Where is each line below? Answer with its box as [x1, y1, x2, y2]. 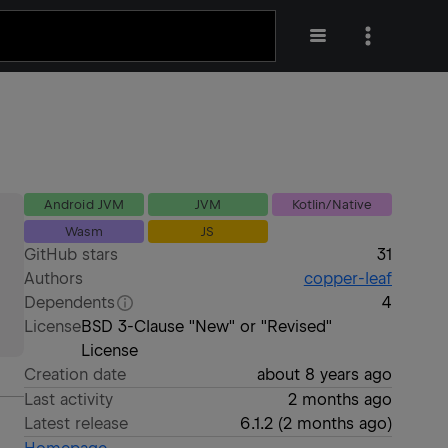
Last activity [24, 390, 114, 409]
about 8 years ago [256, 365, 392, 384]
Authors [24, 269, 84, 288]
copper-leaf [303, 269, 392, 288]
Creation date [24, 365, 127, 384]
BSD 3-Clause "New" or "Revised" [80, 317, 333, 336]
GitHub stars [24, 245, 119, 264]
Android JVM [44, 197, 124, 212]
